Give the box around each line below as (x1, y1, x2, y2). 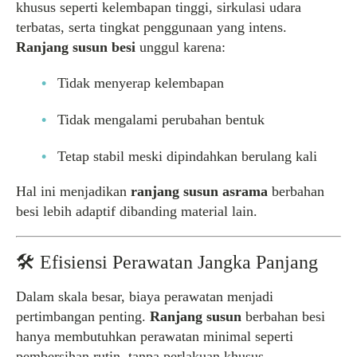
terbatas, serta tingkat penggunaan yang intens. (16, 19, 287, 35)
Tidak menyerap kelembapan (57, 75, 224, 91)
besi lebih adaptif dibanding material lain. (16, 203, 257, 219)
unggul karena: (135, 39, 226, 55)
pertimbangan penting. (16, 308, 150, 324)
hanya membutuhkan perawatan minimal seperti (16, 328, 293, 344)
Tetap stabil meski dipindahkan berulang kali (57, 148, 317, 164)
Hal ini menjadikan (16, 183, 131, 199)
